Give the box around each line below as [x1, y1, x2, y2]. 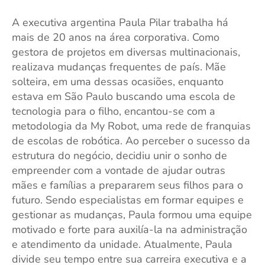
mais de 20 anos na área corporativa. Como [12, 30, 219, 44]
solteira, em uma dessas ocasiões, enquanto [12, 75, 224, 89]
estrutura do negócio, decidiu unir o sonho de [12, 148, 227, 163]
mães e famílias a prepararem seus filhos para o [12, 178, 243, 192]
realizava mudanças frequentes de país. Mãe [12, 60, 226, 74]
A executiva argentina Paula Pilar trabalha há [12, 15, 228, 30]
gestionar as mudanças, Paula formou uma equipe [12, 208, 252, 222]
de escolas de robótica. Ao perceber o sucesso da [12, 134, 250, 148]
